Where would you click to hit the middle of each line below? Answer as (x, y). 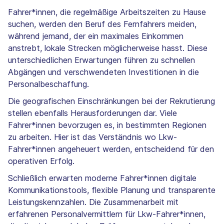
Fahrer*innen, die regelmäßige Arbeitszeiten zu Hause (107, 12)
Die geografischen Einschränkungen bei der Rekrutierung (111, 101)
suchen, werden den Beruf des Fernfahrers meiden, (102, 24)
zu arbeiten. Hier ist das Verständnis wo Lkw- (92, 137)
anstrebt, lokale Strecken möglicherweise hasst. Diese (108, 48)
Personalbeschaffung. (48, 84)
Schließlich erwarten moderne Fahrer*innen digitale (102, 178)
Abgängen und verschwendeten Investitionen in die (103, 72)
